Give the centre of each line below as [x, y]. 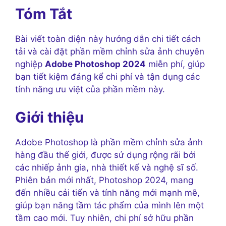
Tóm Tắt [44, 14]
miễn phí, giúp [175, 64]
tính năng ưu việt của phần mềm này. [90, 90]
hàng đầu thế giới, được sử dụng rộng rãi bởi [105, 155]
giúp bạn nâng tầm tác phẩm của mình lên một [109, 205]
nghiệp [30, 64]
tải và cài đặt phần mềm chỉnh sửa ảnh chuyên [110, 52]
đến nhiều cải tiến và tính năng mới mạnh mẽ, [107, 192]
